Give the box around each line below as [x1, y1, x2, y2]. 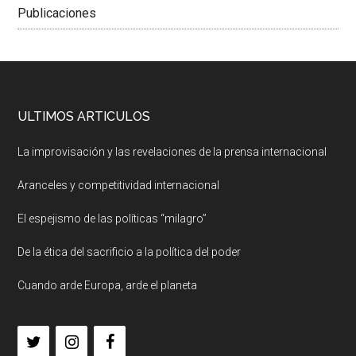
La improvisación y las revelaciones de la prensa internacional [17, 145, 327, 158]
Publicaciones [17, 5, 97, 21]
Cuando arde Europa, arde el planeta [17, 278, 198, 292]
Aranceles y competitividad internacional [17, 178, 220, 192]
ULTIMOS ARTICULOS [17, 108, 151, 124]
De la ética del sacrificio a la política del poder [17, 245, 242, 258]
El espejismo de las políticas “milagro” [17, 211, 207, 225]
